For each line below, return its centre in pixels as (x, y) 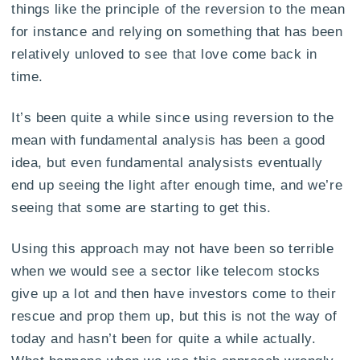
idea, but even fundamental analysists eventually (167, 163)
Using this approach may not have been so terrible (173, 248)
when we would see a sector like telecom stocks (166, 270)
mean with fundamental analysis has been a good (168, 140)
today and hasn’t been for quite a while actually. (164, 338)
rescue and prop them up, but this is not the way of (174, 315)
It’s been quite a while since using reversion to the (173, 118)
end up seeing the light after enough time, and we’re (177, 185)
